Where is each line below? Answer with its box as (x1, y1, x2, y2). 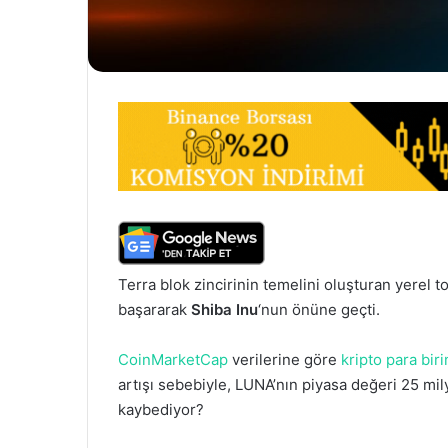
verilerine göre (228, 349, 341, 369)
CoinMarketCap (118, 349, 228, 369)
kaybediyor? (118, 399, 204, 419)
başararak (118, 299, 191, 319)
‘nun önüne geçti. (258, 299, 380, 319)
